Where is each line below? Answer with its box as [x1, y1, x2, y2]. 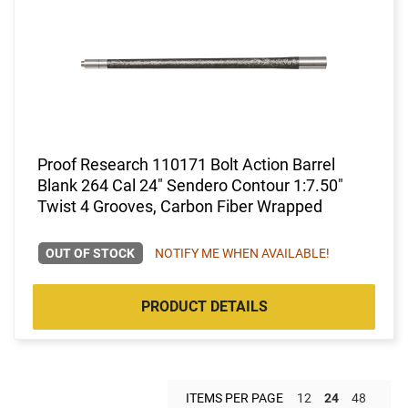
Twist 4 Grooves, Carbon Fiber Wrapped [37, 196, 322, 216]
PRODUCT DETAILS [140, 297, 268, 315]
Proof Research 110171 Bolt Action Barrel [37, 154, 335, 174]
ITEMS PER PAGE [186, 390, 283, 405]
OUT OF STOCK [46, 245, 136, 260]
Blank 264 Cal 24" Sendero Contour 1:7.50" [37, 175, 343, 195]
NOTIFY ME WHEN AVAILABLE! [154, 245, 330, 260]
